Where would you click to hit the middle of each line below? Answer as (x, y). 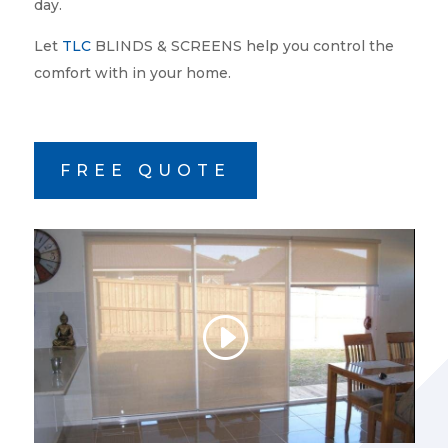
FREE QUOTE (145, 170)
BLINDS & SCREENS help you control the (242, 46)
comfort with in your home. (132, 73)
